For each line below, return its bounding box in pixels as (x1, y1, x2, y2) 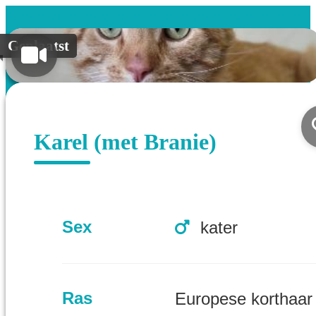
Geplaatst (8, 37, 70, 54)
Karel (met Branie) (34, 129, 217, 155)
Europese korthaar (175, 289, 312, 309)
